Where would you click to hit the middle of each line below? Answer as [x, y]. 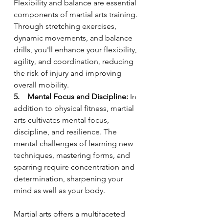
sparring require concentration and [75, 167]
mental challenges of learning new [74, 143]
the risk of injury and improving [68, 73]
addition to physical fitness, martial [75, 108]
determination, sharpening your [69, 179]
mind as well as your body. [59, 190]
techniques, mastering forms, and [73, 155]
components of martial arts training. [77, 14]
